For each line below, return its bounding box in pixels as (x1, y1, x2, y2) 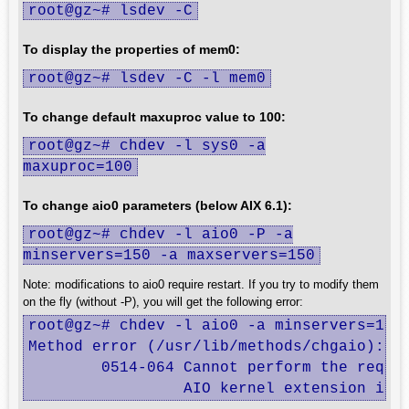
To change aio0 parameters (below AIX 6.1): (23, 198, 292, 213)
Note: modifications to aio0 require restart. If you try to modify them (23, 278, 379, 291)
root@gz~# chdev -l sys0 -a (28, 138, 266, 154)
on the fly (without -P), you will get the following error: (23, 295, 303, 309)
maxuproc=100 (23, 159, 132, 175)
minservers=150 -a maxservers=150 (23, 247, 315, 264)
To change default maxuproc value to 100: (23, 110, 286, 124)
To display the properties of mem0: (23, 42, 240, 57)
